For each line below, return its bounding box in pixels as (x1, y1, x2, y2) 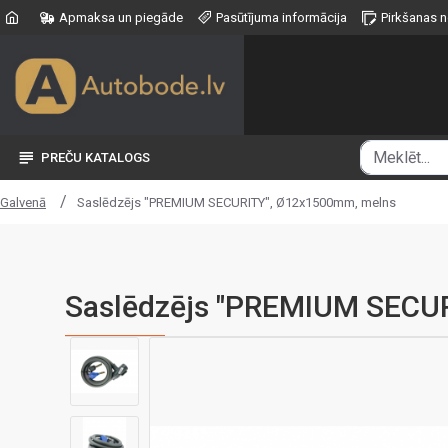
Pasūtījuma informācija (216, 10, 347, 25)
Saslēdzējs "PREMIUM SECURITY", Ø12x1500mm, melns (77, 194, 396, 210)
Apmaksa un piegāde (59, 10, 183, 25)
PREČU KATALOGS (41, 150, 150, 165)
